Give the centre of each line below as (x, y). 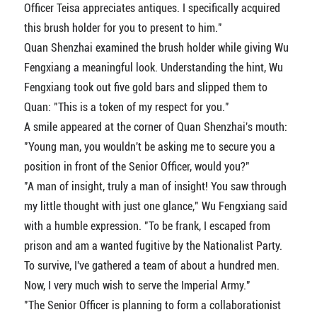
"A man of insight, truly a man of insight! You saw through (155, 187)
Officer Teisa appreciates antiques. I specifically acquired (152, 8)
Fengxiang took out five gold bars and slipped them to (145, 88)
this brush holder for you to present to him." (123, 28)
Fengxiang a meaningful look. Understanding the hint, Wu (153, 68)
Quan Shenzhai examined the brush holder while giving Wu (156, 48)
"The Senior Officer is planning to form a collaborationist (152, 306)
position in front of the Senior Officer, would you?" (137, 167)
